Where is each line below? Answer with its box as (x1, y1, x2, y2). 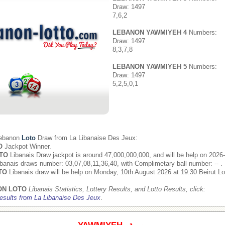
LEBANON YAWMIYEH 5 (113, 63, 187, 70)
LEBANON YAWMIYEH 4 (113, 29, 187, 36)
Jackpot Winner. (3, 143, 51, 150)
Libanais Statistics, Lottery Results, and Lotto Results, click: (27, 185, 205, 193)
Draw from (36, 134, 69, 142)
